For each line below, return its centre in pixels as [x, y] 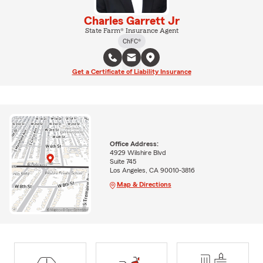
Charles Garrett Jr [131, 21]
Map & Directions [144, 185]
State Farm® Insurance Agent [131, 30]
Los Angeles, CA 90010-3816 [152, 171]
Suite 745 [123, 162]
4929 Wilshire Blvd [138, 153]
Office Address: [134, 144]
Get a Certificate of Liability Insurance [131, 71]
